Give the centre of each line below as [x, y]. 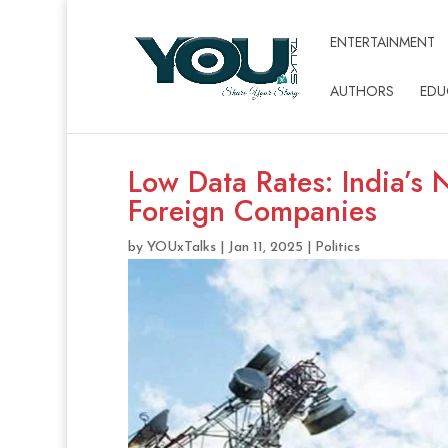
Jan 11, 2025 [265, 248]
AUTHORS [361, 91]
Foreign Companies [252, 211]
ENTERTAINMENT [382, 42]
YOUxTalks [181, 248]
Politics [337, 248]
